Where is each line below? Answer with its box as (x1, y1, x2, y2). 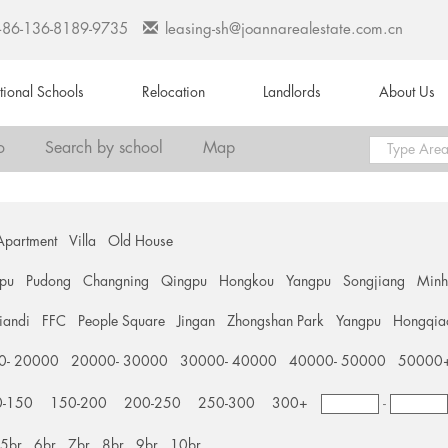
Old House (108, 234, 174, 250)
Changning (83, 274, 150, 290)
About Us (379, 85, 435, 101)
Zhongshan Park (227, 314, 325, 330)
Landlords (263, 85, 321, 101)
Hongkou (219, 274, 275, 290)
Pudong (26, 274, 72, 290)
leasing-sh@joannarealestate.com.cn (165, 22, 403, 38)
